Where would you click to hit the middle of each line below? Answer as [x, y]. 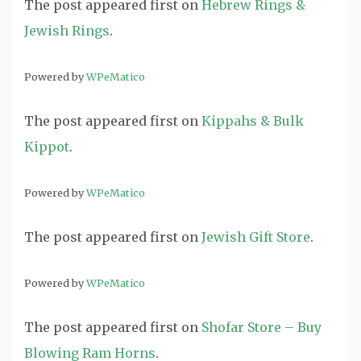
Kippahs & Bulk [253, 121]
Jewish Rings [67, 31]
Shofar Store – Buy [261, 327]
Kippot [47, 147]
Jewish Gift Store [256, 237]
